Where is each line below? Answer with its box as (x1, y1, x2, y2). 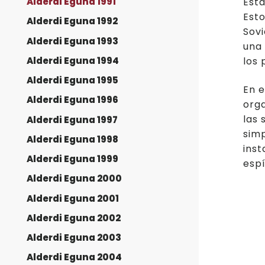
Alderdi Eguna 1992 (27, 15, 118, 28)
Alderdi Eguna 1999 (27, 153, 118, 165)
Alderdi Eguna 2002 (27, 211, 121, 224)
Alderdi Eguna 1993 (27, 34, 118, 47)
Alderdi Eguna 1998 (27, 132, 118, 146)
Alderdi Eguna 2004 (27, 251, 122, 264)
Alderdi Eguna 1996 (27, 93, 118, 106)
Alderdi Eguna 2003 (27, 231, 121, 244)
